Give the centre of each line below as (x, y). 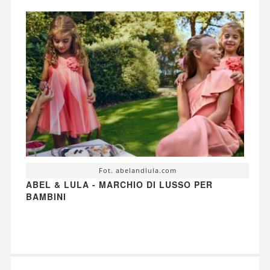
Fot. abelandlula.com (137, 171)
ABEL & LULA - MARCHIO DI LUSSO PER (119, 185)
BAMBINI (46, 197)
